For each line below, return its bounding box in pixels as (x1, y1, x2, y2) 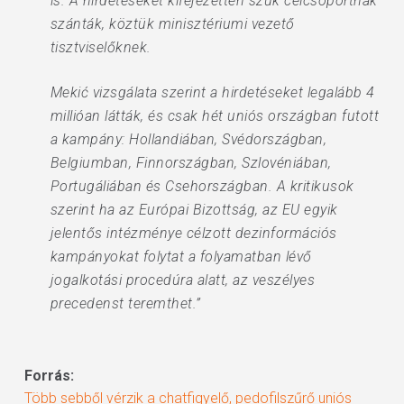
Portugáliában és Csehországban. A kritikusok (50, 178, 354, 195)
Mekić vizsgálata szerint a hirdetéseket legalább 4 (50, 84, 375, 101)
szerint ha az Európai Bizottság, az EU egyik (50, 201, 338, 218)
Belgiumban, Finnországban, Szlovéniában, (50, 154, 332, 171)
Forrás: (23, 367, 74, 384)
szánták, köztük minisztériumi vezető (50, 15, 295, 32)
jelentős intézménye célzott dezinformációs (50, 225, 337, 242)
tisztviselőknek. (50, 39, 151, 56)
